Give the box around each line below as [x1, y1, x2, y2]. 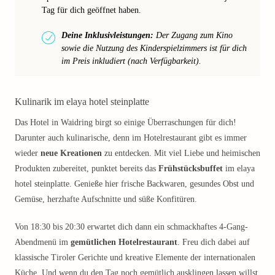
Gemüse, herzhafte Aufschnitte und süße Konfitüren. [15, 195, 197, 204]
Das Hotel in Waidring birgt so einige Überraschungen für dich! [15, 118, 236, 127]
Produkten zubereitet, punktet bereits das [15, 164, 158, 173]
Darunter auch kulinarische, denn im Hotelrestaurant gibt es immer [15, 133, 247, 142]
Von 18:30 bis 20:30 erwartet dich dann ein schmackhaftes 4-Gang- [15, 222, 248, 231]
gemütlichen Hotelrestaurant [71, 238, 177, 247]
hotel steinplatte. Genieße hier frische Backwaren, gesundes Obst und [15, 179, 254, 188]
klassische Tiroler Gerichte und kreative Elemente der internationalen [15, 253, 255, 262]
